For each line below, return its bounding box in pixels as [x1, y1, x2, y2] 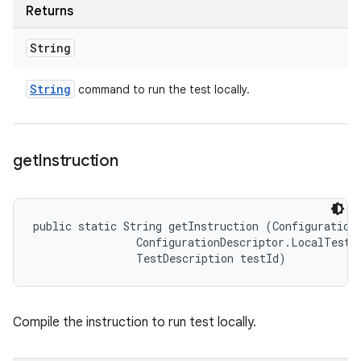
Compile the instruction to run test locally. [13, 314, 256, 330]
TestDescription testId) [33, 251, 286, 266]
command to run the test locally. [75, 82, 250, 97]
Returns [26, 3, 73, 19]
